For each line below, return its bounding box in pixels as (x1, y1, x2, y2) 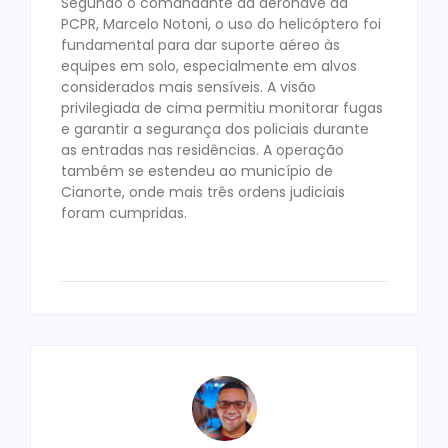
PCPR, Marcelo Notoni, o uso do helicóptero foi (61, 14, 381, 35)
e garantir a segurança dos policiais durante (61, 119, 369, 140)
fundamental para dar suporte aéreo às (61, 35, 340, 56)
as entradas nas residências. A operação (61, 140, 344, 161)
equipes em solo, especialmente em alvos (61, 56, 357, 77)
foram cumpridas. (61, 203, 187, 224)
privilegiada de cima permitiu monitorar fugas (61, 98, 383, 119)
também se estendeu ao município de (61, 161, 333, 182)
